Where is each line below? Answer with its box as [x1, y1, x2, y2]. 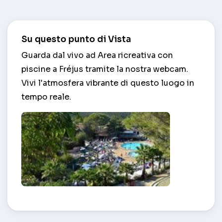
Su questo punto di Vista [21, 34, 131, 45]
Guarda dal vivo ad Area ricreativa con [21, 50, 173, 61]
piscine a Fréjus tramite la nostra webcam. [21, 64, 188, 75]
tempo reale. [21, 92, 71, 103]
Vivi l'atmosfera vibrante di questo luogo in [21, 78, 194, 89]
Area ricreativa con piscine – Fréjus [21, 192, 161, 203]
